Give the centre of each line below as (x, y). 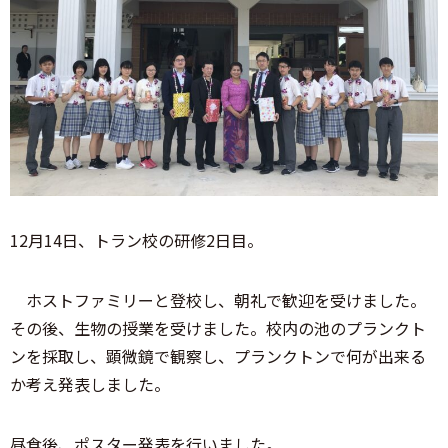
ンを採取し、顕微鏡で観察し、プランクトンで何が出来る (218, 355)
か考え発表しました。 (90, 383)
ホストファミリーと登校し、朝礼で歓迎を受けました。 (218, 299)
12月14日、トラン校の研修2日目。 (136, 239)
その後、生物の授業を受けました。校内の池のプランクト (218, 327)
